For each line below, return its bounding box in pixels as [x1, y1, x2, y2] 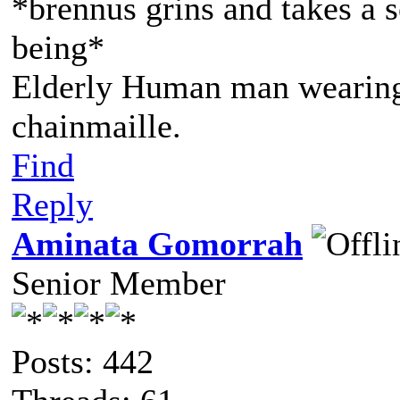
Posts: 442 [12, 343, 154, 380]
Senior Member [12, 264, 226, 302]
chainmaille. [12, 107, 181, 145]
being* [12, 29, 104, 66]
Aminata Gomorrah [12, 225, 303, 262]
